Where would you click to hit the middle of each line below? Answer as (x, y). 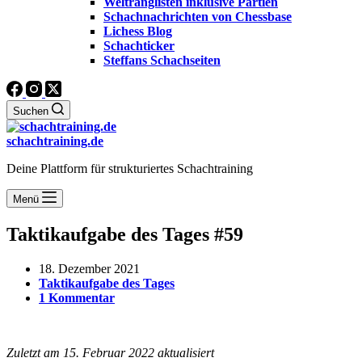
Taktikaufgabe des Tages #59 (125, 234)
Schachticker (139, 46)
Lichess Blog (138, 31)
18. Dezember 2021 (89, 268)
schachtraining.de (55, 141)
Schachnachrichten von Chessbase (198, 17)
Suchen (31, 111)
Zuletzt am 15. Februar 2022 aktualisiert (110, 352)
